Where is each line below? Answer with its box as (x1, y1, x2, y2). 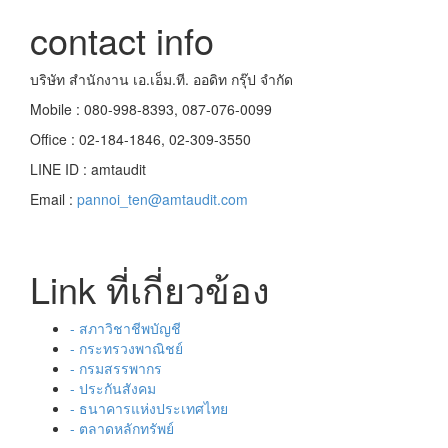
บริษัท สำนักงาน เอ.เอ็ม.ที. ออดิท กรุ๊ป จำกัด (30, 69, 293, 89)
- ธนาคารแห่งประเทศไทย (70, 398, 228, 418)
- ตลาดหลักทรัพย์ (70, 418, 174, 438)
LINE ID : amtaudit (30, 159, 146, 179)
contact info (30, 14, 214, 65)
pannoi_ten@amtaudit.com (77, 189, 248, 209)
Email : (30, 189, 77, 209)
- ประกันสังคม (70, 378, 156, 398)
